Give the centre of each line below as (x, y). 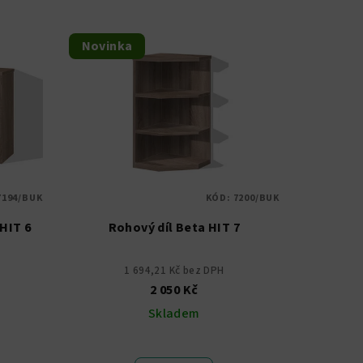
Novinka (107, 47)
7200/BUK (256, 199)
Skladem (174, 314)
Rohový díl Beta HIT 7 (174, 228)
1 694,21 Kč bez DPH (174, 271)
